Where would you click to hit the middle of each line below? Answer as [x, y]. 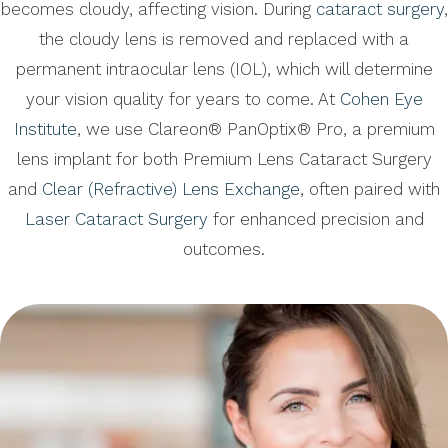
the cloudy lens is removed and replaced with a [224, 39]
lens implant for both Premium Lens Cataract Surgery [224, 159]
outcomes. [224, 249]
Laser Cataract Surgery [116, 219]
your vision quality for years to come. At [182, 99]
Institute [45, 129]
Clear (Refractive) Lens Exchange [171, 189]
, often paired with [370, 189]
